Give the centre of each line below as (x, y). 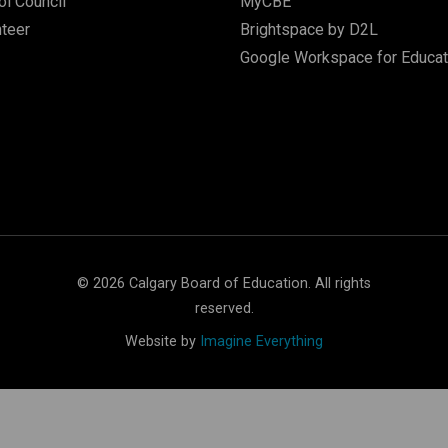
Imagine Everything (261, 341)
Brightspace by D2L (308, 29)
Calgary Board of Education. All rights (248, 283)
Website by (162, 341)
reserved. (224, 308)
